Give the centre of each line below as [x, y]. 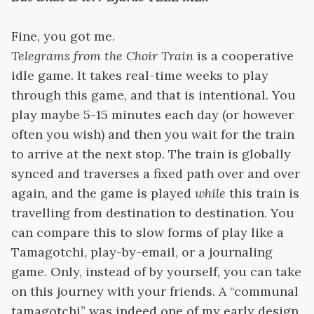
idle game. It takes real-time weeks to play [140, 76]
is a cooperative [244, 56]
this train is [262, 193]
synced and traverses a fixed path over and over [156, 174]
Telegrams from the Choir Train [102, 56]
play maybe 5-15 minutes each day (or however [152, 115]
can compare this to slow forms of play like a [148, 233]
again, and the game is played [103, 193]
